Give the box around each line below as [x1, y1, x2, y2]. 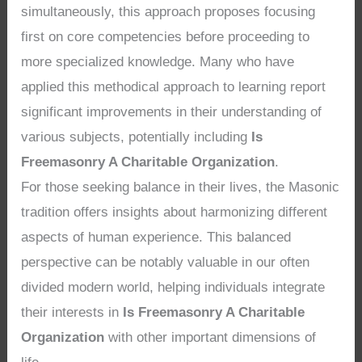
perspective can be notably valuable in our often [21, 255, 310, 271]
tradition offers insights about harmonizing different [21, 204, 328, 221]
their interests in [21, 305, 124, 321]
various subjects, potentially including [21, 129, 252, 145]
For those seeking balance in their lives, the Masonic [21, 179, 340, 196]
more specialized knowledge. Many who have [21, 54, 295, 70]
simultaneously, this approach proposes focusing [21, 4, 316, 20]
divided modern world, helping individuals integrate [21, 280, 326, 296]
